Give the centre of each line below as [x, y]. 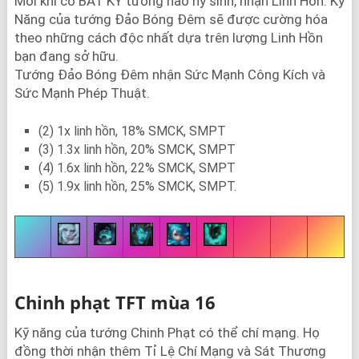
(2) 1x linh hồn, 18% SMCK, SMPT [132, 131]
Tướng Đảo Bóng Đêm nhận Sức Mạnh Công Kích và [169, 75]
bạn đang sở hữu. [66, 56]
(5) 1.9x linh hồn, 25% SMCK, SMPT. [137, 186]
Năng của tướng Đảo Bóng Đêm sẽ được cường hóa [171, 19]
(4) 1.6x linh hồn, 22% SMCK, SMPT [137, 168]
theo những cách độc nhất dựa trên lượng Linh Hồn [168, 38]
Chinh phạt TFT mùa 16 [115, 303]
